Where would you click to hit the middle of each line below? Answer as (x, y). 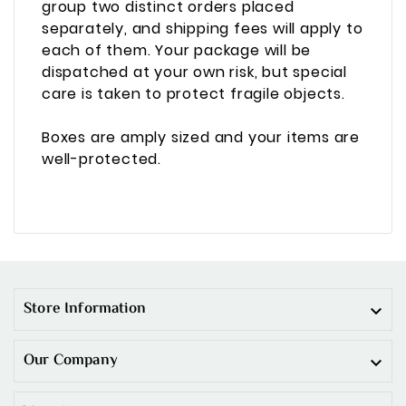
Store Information (85, 309)
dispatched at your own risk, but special (194, 72)
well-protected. (102, 159)
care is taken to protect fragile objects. (193, 93)
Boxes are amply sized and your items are (201, 137)
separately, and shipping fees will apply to (203, 28)
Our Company (71, 361)
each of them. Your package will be (177, 50)
